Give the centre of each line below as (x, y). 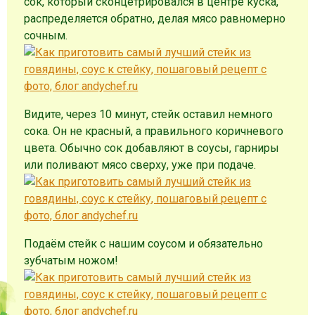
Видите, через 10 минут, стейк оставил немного (149, 115)
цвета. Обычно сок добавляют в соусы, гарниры (152, 148)
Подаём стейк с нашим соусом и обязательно (144, 244)
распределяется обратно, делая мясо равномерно (155, 19)
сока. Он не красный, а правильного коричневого (154, 131)
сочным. (47, 36)
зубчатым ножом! (73, 261)
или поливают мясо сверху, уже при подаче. (142, 165)
